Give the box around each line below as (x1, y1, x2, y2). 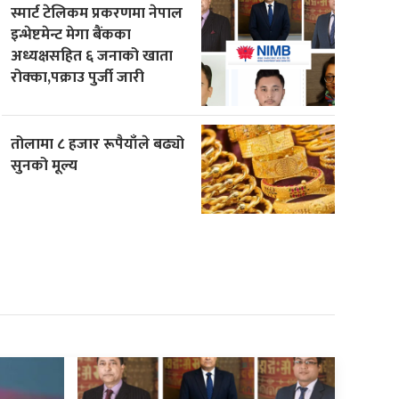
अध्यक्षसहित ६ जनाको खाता (11, 42, 174, 69)
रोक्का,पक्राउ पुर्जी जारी (11, 63, 145, 90)
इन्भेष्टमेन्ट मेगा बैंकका (11, 20, 132, 47)
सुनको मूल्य (11, 151, 78, 178)
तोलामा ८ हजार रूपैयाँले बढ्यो (11, 130, 185, 157)
